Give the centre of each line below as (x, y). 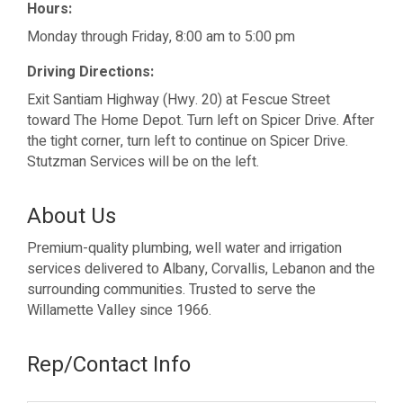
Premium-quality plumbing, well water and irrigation (184, 249)
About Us (72, 217)
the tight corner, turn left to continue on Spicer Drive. (188, 142)
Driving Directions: (90, 72)
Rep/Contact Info (109, 365)
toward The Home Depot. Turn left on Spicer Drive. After (201, 121)
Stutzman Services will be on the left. (143, 162)
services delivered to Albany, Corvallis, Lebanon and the (201, 269)
